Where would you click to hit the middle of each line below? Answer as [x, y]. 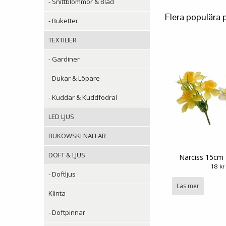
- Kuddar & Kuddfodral [83, 97]
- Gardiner [64, 59]
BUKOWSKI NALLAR [77, 135]
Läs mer [188, 186]
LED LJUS [61, 116]
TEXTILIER [63, 40]
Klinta [57, 193]
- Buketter [63, 20]
